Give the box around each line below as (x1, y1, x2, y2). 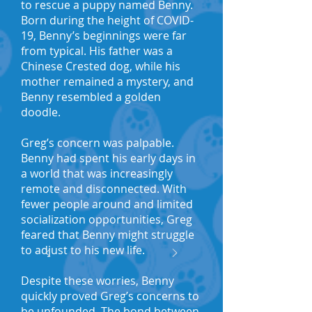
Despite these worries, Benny (21, 273, 174, 288)
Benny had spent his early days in (21, 150, 196, 166)
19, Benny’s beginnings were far (21, 28, 187, 43)
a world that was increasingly (21, 166, 173, 181)
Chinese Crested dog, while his (21, 58, 180, 74)
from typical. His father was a (21, 43, 173, 58)
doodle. (21, 104, 61, 120)
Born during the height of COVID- (21, 13, 194, 28)
